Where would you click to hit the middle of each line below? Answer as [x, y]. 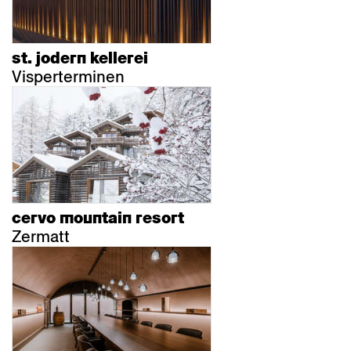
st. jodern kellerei [80, 58]
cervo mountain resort [98, 218]
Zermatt [41, 237]
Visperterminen [68, 77]
